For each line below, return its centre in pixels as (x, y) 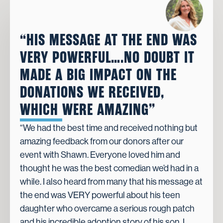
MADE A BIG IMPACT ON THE (98, 75)
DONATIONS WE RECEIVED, (92, 93)
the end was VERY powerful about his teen (100, 195)
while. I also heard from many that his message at (111, 182)
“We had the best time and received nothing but (109, 128)
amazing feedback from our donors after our (102, 142)
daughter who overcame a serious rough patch (107, 209)
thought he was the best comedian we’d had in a (109, 168)
